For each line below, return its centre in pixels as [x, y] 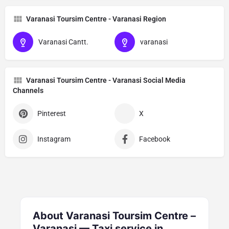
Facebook [155, 139]
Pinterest [52, 113]
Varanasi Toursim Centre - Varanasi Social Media [106, 80]
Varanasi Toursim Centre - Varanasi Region [96, 19]
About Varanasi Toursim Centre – [114, 215]
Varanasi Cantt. [63, 42]
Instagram [54, 139]
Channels [28, 90]
